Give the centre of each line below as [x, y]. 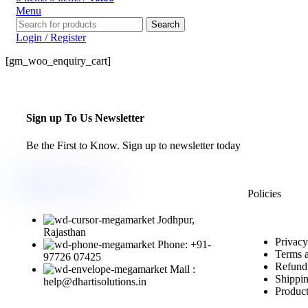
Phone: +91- [184, 244]
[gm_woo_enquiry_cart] [58, 61]
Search [165, 24]
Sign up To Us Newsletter [85, 118]
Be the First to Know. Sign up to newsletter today [133, 145]
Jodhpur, [176, 219]
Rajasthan [65, 232]
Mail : [183, 269]
